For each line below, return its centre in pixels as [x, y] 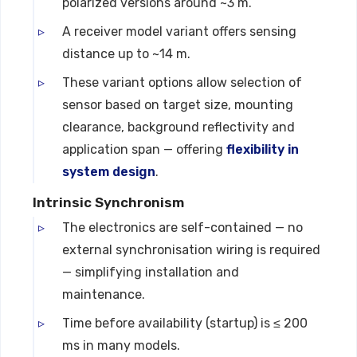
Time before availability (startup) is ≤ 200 [185, 323]
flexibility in [263, 149]
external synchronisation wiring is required [191, 250]
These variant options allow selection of [182, 82]
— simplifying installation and [151, 272]
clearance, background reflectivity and [178, 127]
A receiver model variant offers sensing [179, 31]
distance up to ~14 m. [128, 54]
